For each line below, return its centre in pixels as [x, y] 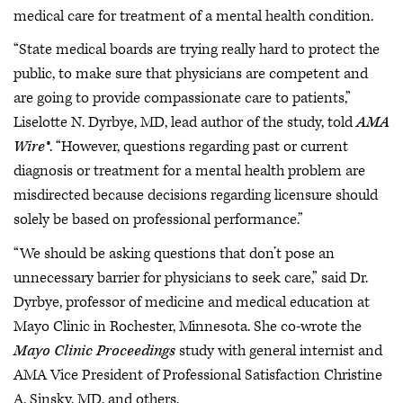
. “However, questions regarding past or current [199, 147]
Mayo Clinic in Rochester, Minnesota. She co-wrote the [188, 326]
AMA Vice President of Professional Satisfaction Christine [198, 375]
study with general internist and [281, 350]
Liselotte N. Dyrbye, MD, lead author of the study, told [185, 122]
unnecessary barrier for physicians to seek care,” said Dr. [191, 278]
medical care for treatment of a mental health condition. [193, 16]
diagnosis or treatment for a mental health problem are [189, 171]
